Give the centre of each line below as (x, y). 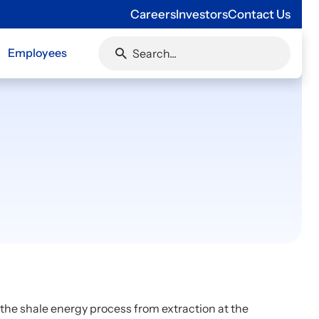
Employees (37, 52)
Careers (153, 14)
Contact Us (259, 14)
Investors (202, 14)
